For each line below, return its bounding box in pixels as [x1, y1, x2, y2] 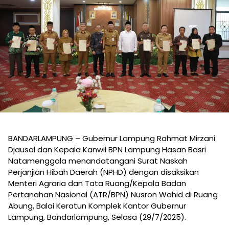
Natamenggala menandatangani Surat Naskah [8, 155, 188, 167]
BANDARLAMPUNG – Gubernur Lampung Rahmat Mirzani [8, 133, 215, 144]
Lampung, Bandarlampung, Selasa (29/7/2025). [8, 212, 186, 223]
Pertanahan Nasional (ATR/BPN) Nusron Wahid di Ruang [8, 189, 218, 200]
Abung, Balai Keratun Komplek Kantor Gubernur [8, 200, 186, 212]
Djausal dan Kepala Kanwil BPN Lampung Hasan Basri [8, 144, 206, 155]
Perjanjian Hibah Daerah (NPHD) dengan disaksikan [8, 167, 199, 178]
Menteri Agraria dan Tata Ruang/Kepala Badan [8, 178, 186, 189]
